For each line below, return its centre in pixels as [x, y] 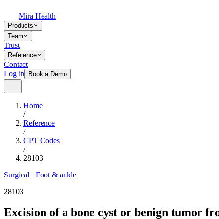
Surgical [18, 175]
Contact [16, 64]
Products [21, 26]
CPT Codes [42, 141]
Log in [14, 74]
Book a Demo [48, 74]
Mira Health [37, 16]
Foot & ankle [56, 175]
